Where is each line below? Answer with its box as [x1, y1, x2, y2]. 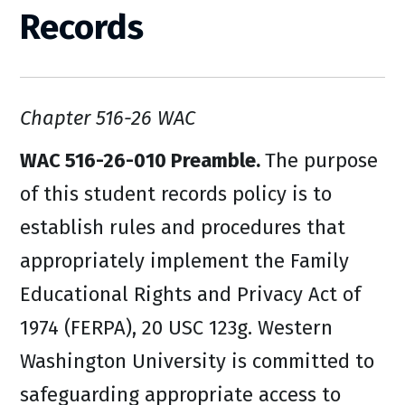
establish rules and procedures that [20, 215, 345, 240]
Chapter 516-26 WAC [20, 106, 195, 130]
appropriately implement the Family [20, 249, 349, 273]
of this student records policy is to [20, 182, 332, 206]
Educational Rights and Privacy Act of [20, 282, 361, 306]
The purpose [265, 148, 378, 173]
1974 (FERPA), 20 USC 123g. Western [20, 316, 333, 340]
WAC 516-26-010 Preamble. [20, 148, 265, 173]
